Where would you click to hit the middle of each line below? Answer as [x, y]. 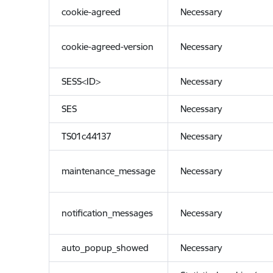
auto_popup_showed [105, 248]
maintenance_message [108, 171]
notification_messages [107, 213]
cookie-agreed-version [107, 47]
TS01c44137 [86, 136]
